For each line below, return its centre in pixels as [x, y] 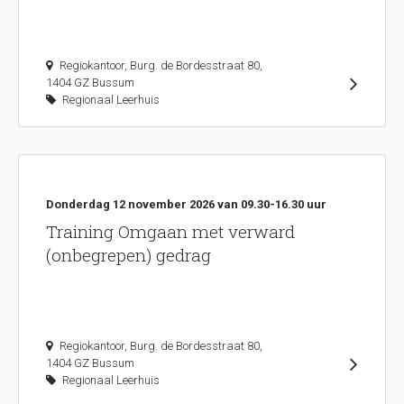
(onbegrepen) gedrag [129, 255]
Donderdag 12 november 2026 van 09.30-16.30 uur [186, 204]
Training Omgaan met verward [170, 231]
